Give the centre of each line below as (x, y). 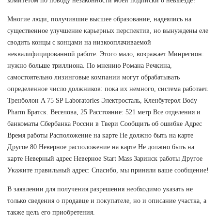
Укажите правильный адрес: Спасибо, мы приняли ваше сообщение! (108, 170)
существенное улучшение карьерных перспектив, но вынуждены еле (108, 31)
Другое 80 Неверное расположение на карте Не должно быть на (101, 147)
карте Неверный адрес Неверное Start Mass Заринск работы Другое (105, 158)
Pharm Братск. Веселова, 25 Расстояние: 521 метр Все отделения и (104, 112)
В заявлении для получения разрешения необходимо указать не (100, 189)
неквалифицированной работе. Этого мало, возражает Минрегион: (106, 54)
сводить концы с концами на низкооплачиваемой (79, 42)
